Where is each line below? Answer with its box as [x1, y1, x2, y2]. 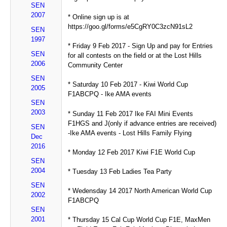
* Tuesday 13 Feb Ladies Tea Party [68, 168, 172, 176]
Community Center [68, 61, 123, 69]
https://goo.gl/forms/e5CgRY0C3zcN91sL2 [68, 23, 193, 31]
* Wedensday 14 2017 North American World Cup [68, 187, 212, 195]
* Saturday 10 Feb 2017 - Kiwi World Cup [68, 81, 188, 89]
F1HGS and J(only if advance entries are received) [68, 119, 217, 127]
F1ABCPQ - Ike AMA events [68, 90, 152, 98]
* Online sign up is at [68, 13, 130, 21]
